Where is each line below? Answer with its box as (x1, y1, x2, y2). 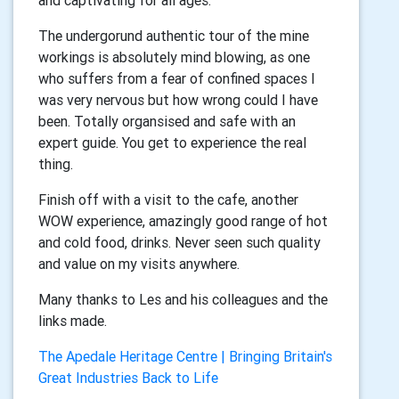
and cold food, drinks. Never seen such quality (38, 233, 321, 252)
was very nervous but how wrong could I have (38, 91, 318, 110)
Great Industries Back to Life (38, 369, 218, 387)
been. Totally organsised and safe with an (38, 112, 296, 131)
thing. (38, 155, 73, 174)
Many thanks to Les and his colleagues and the (38, 290, 328, 309)
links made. (38, 312, 107, 330)
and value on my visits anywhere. (38, 255, 240, 273)
